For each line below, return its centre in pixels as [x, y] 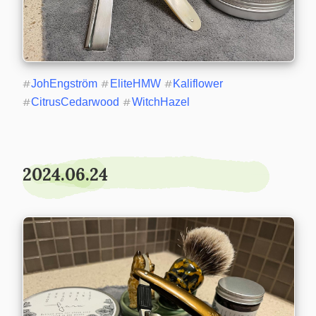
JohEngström [65, 84]
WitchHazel [160, 102]
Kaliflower [198, 84]
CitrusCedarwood [75, 102]
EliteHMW [135, 84]
